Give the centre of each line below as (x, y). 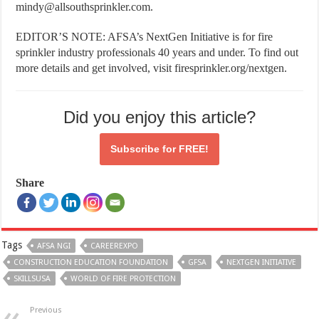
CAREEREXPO (115, 246)
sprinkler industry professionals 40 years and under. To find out (157, 52)
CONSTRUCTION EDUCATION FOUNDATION (91, 262)
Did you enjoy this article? (159, 117)
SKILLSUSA (32, 278)
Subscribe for (144, 148)
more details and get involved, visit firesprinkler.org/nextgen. (152, 68)
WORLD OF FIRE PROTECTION (124, 278)
